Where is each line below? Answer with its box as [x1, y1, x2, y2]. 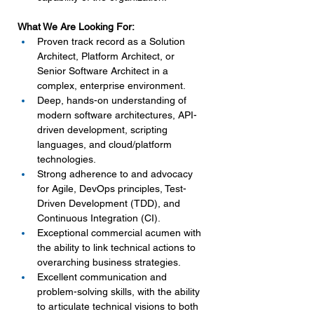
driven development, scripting [37, 124, 170, 135]
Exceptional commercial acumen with [37, 227, 204, 238]
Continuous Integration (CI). [37, 212, 161, 224]
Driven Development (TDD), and [37, 198, 183, 209]
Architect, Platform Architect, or [37, 50, 177, 62]
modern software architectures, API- [37, 109, 197, 121]
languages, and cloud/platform [37, 139, 175, 150]
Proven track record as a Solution [37, 36, 188, 47]
